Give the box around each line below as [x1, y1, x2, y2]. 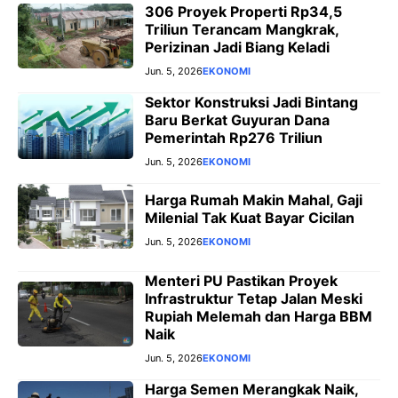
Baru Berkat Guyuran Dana [145, 110, 330, 129]
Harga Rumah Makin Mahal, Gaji [145, 191, 362, 210]
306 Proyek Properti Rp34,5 [145, 2, 342, 20]
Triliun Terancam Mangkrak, [145, 20, 338, 38]
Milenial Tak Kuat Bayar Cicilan [145, 209, 354, 227]
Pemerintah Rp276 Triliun [145, 128, 322, 147]
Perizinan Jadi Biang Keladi [145, 37, 330, 56]
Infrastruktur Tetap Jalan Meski [145, 289, 362, 307]
